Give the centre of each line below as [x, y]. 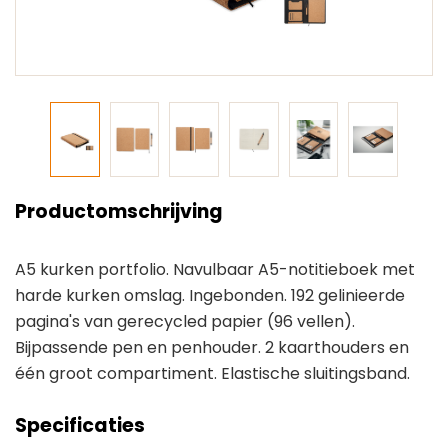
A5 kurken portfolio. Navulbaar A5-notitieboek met [215, 269]
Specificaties [80, 425]
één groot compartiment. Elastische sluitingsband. [212, 373]
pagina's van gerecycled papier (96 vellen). [185, 321]
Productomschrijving [119, 211]
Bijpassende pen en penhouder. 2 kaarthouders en [212, 347]
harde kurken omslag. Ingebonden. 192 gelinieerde [210, 295]
